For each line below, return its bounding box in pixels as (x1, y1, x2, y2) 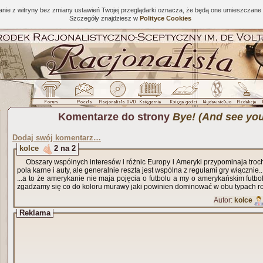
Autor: (214, 196, 234, 204)
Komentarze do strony (58, 111, 173, 123)
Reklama (19, 208, 50, 217)
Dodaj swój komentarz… (12, 133, 101, 142)
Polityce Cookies (139, 15, 191, 22)
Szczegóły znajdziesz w (69, 15, 140, 22)
